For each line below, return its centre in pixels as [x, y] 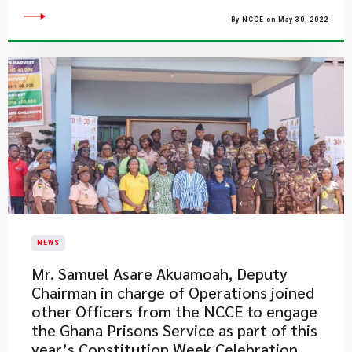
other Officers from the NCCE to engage [174, 311]
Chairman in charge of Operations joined [173, 292]
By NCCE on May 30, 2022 [280, 20]
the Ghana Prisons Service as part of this [174, 330]
